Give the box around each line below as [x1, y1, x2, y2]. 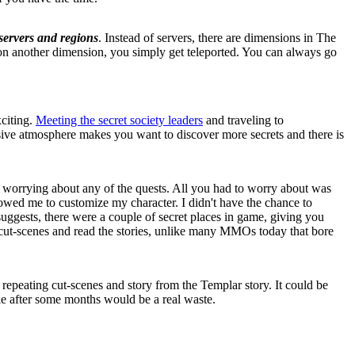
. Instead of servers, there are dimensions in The [98, 31, 336, 45]
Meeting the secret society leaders [36, 113, 203, 128]
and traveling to [203, 113, 284, 128]
